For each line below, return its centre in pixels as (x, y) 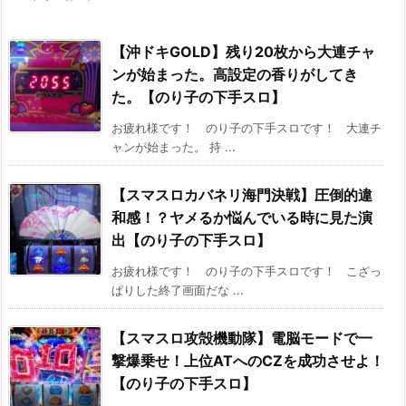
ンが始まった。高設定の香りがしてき (235, 74)
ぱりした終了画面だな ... (178, 290)
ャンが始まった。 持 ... (174, 146)
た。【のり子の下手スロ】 (198, 97)
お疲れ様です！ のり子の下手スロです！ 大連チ (246, 127)
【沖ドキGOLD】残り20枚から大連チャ (243, 51)
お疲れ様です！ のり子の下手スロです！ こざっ (246, 271)
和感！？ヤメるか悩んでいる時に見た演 (242, 217)
